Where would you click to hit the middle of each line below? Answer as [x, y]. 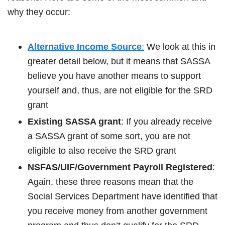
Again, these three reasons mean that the [110, 182]
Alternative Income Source [85, 46]
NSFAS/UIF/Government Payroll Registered [120, 167]
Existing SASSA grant [74, 121]
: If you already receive [166, 121]
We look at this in [180, 46]
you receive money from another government [118, 211]
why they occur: [39, 12]
